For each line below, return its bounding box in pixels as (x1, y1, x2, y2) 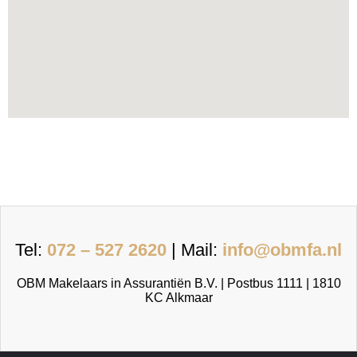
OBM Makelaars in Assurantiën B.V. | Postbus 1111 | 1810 (16, 276, 341, 290)
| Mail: (171, 239, 222, 260)
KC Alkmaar (144, 290, 213, 304)
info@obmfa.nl (222, 239, 342, 260)
